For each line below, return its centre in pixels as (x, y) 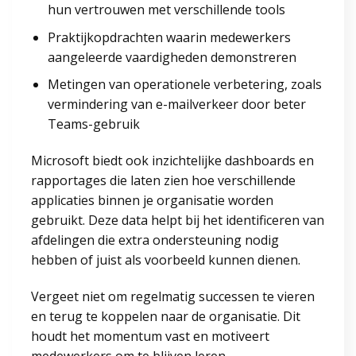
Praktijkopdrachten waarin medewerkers (169, 37)
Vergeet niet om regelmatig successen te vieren (173, 296)
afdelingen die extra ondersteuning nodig (155, 240)
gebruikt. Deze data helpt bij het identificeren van (178, 221)
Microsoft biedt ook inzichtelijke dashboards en (172, 161)
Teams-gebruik (93, 124)
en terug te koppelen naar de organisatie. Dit (166, 316)
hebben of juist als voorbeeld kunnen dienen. (166, 260)
